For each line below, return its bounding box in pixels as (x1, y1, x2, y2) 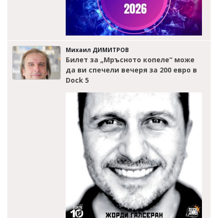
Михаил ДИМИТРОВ (66, 45, 129, 54)
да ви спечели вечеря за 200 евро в (66, 65, 197, 74)
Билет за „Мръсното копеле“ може (66, 54, 195, 64)
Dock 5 (66, 75, 89, 85)
